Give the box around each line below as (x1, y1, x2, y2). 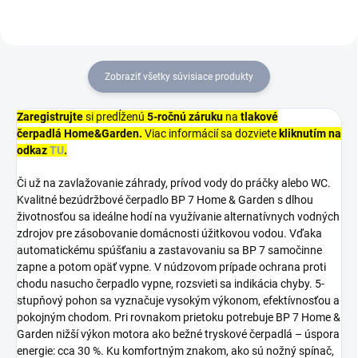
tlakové (238, 109, 278, 123)
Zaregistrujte (17, 109, 86, 123)
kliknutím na (279, 126, 341, 140)
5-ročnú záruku (145, 109, 225, 123)
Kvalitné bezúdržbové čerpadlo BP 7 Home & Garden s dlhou (17, 193, 313, 206)
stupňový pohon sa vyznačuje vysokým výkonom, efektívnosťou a (17, 293, 340, 307)
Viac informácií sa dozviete (142, 126, 279, 140)
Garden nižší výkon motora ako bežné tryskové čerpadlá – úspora (17, 327, 340, 340)
